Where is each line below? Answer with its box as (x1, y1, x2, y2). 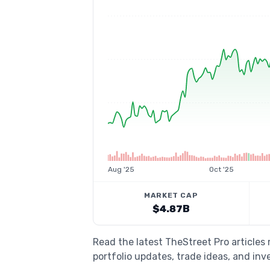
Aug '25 (108, 165, 134, 174)
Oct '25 (209, 165, 234, 174)
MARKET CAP (144, 191, 198, 199)
